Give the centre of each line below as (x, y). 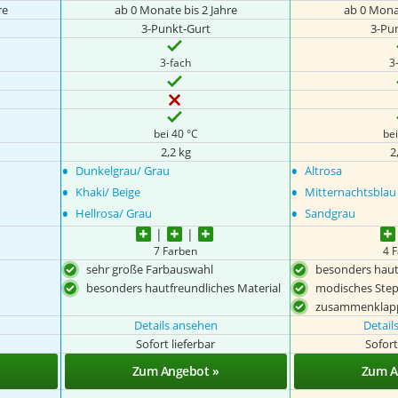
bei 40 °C (175, 133)
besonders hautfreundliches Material (184, 287)
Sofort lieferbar (176, 344)
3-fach (176, 62)
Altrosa (324, 171)
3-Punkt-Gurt (175, 28)
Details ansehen (175, 326)
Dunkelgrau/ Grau (123, 171)
